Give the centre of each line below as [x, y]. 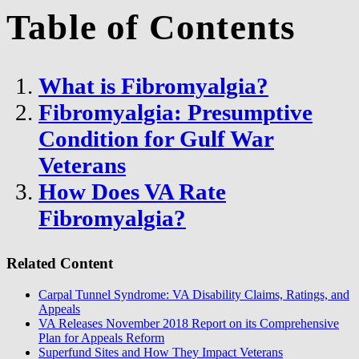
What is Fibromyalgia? [153, 86]
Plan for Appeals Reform [101, 338]
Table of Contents [151, 27]
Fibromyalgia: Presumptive [175, 113]
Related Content [60, 264]
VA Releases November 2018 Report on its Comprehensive [189, 323]
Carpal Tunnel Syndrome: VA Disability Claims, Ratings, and [194, 294]
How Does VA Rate [132, 192]
